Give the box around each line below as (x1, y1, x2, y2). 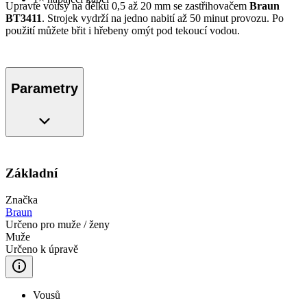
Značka (5, 194, 38, 206)
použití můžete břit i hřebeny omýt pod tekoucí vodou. (5, 25, 240, 37)
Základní (5, 166, 58, 181)
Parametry (11, 80, 78, 96)
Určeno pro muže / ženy (5, 219, 110, 230)
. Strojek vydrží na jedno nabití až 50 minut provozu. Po (42, 12, 284, 25)
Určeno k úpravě (5, 243, 78, 255)
